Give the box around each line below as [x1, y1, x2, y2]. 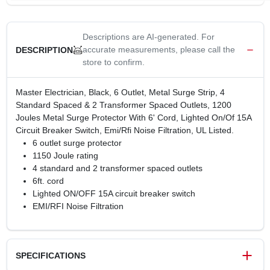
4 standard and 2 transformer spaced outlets [32, 163, 202, 173]
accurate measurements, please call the [82, 45, 235, 54]
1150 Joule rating [32, 151, 98, 160]
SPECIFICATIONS [15, 251, 86, 260]
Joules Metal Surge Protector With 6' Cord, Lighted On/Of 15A [15, 113, 251, 122]
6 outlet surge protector [32, 138, 122, 148]
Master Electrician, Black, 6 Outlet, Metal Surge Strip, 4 [15, 87, 225, 97]
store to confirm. [82, 57, 145, 67]
